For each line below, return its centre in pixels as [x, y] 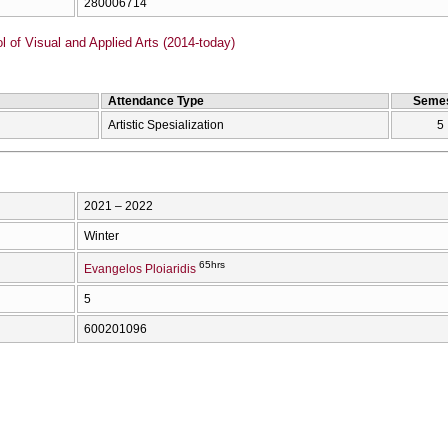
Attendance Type [156, 100]
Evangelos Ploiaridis [140, 268]
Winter [101, 235]
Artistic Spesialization [166, 124]
